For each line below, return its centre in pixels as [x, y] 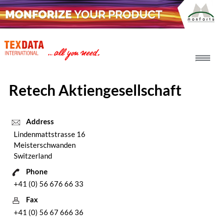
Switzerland [33, 155]
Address [40, 122]
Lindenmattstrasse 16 [49, 134]
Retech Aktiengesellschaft [95, 90]
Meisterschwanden [44, 145]
